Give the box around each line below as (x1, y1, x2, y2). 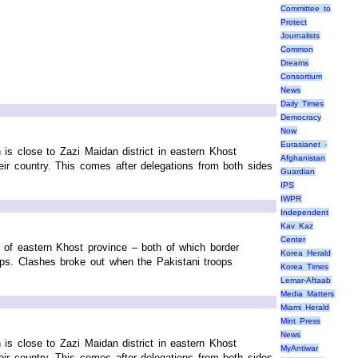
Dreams (280, 58, 308, 68)
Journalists (280, 31, 320, 41)
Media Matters (280, 289, 334, 299)
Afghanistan (280, 153, 325, 163)
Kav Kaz (280, 221, 313, 231)
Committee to (280, 4, 331, 14)
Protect (280, 18, 307, 27)
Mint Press (280, 316, 320, 326)
